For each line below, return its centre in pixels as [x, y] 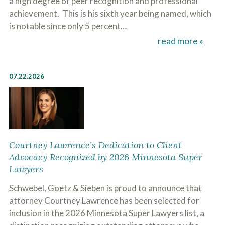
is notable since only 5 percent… [68, 26]
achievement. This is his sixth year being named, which [110, 13]
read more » [181, 41]
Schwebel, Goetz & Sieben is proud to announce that [105, 188]
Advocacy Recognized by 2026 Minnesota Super [105, 157]
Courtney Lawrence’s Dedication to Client [95, 145]
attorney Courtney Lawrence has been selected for [104, 201]
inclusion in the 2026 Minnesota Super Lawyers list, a [106, 213]
